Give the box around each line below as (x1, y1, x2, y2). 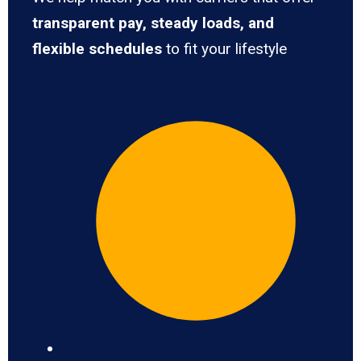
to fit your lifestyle (162, 39, 287, 59)
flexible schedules (32, 39, 162, 59)
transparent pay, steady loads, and (32, 14, 274, 33)
